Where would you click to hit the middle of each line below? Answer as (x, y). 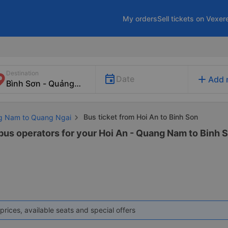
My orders (140, 18)
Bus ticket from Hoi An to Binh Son (140, 117)
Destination (22, 73)
